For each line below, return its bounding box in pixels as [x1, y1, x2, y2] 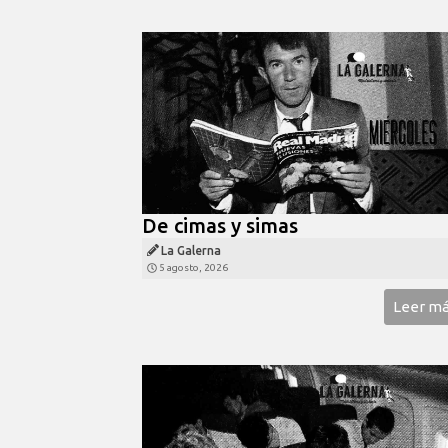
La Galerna [161, 243, 221, 257]
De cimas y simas [142, 213, 298, 237]
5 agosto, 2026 [159, 261, 228, 273]
